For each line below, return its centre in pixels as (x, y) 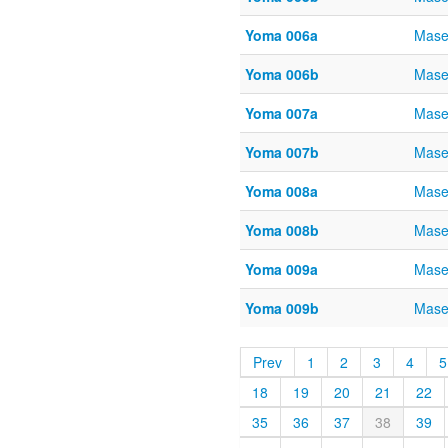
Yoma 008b (282, 230)
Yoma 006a (281, 35)
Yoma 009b (282, 308)
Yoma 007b (282, 152)
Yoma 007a (281, 113)
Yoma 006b (282, 74)
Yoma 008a (281, 191)
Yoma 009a (281, 269)
